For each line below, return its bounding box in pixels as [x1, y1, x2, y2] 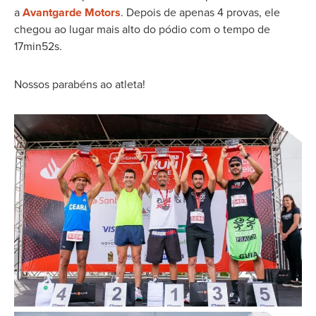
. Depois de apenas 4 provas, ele [121, 4, 280, 20]
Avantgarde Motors [23, 4, 121, 20]
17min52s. [14, 37, 62, 54]
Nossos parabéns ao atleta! [14, 75, 145, 92]
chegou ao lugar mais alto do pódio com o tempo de [14, 20, 270, 37]
